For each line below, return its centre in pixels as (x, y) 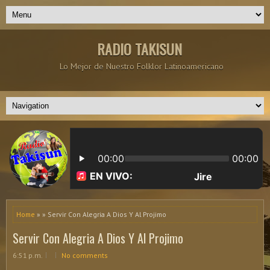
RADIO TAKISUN (140, 49)
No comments (85, 255)
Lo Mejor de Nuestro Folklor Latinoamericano (142, 66)
